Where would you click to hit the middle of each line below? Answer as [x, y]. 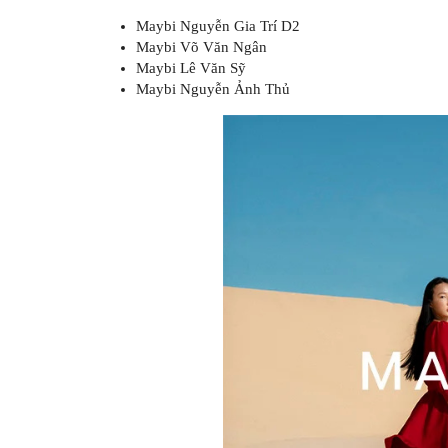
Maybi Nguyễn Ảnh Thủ [212, 88]
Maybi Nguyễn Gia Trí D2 [217, 25]
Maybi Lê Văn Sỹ [190, 67]
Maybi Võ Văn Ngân [201, 46]
